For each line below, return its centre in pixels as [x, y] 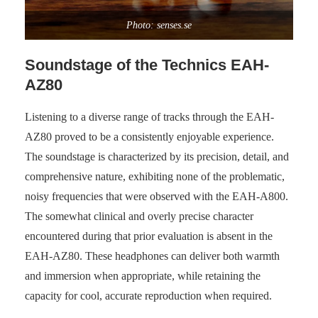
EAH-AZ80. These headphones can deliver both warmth [152, 256]
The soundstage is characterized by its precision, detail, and [157, 157]
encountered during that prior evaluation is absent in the [149, 236]
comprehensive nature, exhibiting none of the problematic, [155, 177]
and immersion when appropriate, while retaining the [143, 276]
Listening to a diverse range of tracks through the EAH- [149, 117]
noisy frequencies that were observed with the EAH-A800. [157, 197]
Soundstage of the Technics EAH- [147, 65]
